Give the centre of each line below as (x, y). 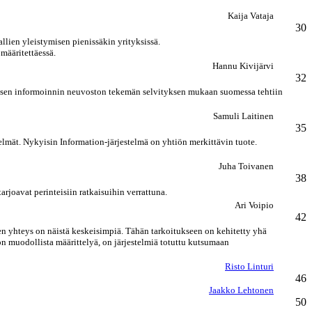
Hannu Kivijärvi (243, 66)
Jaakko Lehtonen (241, 290)
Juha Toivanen (246, 166)
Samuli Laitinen (243, 116)
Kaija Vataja (251, 16)
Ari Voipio (254, 205)
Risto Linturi (249, 266)
